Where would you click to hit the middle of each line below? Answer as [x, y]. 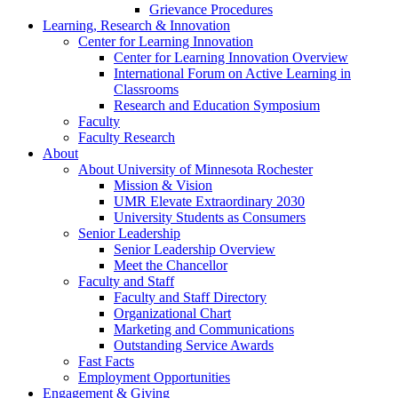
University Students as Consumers [210, 218]
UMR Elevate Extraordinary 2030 [209, 202]
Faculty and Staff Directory [190, 298]
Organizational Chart [172, 314]
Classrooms [146, 90]
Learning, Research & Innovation [136, 26]
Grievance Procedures [211, 10]
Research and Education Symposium [217, 106]
